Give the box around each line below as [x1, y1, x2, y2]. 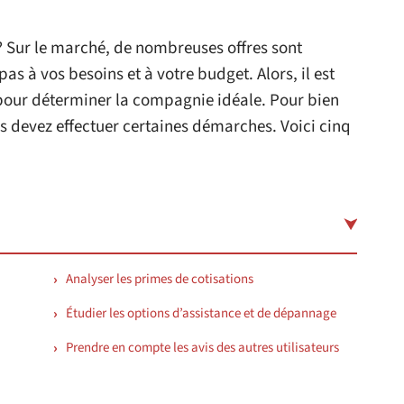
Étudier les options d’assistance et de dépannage [66, 304, 336, 323]
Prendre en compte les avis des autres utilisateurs [66, 338, 339, 357]
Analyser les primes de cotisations [66, 270, 253, 289]
